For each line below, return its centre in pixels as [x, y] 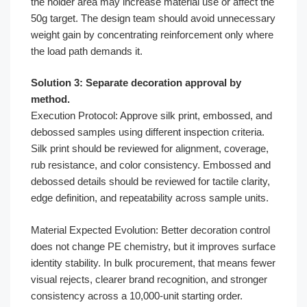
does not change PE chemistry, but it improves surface [153, 246]
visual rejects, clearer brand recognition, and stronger [149, 279]
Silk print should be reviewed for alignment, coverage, [150, 148]
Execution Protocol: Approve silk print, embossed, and [151, 115]
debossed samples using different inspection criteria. [148, 132]
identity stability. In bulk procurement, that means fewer [153, 262]
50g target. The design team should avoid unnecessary [153, 18]
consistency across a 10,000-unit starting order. [137, 295]
